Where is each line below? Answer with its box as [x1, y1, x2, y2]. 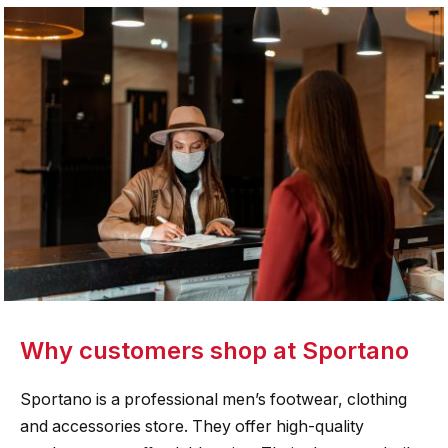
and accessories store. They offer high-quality [20, 416, 364, 436]
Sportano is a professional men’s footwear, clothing [20, 389, 407, 409]
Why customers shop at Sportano [20, 335, 409, 365]
